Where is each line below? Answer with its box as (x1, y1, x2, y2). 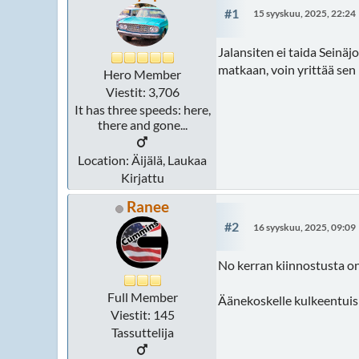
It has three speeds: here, (74, 102, 211, 118)
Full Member (107, 289, 178, 305)
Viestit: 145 (110, 307, 175, 323)
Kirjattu (120, 170, 164, 186)
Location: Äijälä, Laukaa (78, 152, 207, 168)
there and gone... (97, 117, 188, 133)
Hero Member (103, 67, 181, 83)
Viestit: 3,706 (105, 84, 179, 100)
